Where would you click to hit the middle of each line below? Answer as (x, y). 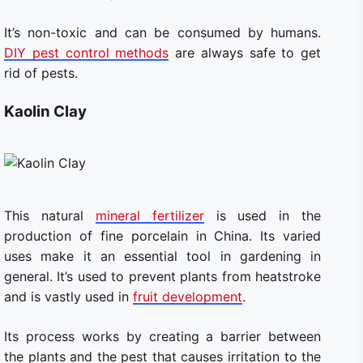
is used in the (263, 215)
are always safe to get (245, 52)
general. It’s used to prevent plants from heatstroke (163, 276)
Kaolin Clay (45, 111)
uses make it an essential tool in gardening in (163, 256)
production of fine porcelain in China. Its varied (163, 235)
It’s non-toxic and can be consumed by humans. (163, 32)
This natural (50, 215)
